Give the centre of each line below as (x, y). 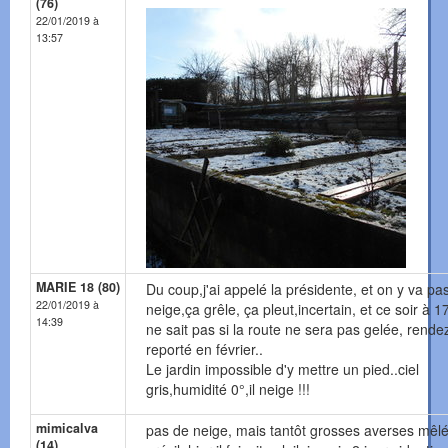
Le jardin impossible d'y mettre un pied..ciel (282, 369)
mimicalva (67, 428)
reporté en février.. (204, 349)
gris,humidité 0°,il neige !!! (228, 389)
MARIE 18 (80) (78, 287)
